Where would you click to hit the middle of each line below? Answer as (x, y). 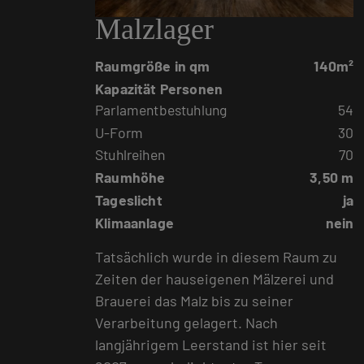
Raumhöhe (130, 178)
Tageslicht (129, 199)
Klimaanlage (134, 222)
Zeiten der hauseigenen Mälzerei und (214, 278)
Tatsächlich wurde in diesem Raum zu (216, 256)
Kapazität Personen (159, 88)
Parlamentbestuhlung (161, 109)
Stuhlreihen (130, 155)
